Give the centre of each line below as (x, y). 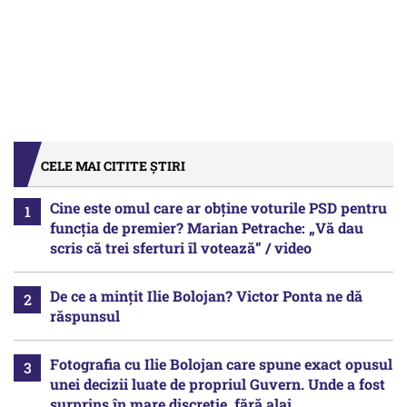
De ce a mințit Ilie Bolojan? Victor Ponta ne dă (206, 295)
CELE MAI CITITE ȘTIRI (113, 165)
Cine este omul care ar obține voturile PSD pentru (218, 207)
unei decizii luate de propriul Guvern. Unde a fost (218, 383)
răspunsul (85, 315)
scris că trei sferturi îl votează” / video (181, 247)
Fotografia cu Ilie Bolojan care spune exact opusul (221, 363)
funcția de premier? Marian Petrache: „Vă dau (207, 227)
